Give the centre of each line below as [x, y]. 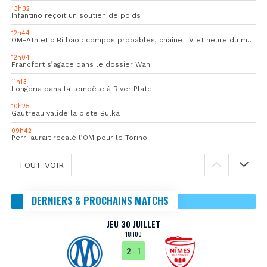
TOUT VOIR [41, 165]
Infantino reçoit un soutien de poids [76, 16]
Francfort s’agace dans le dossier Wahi [82, 65]
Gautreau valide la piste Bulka [66, 114]
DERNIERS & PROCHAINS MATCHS [100, 201]
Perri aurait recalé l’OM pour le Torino [79, 138]
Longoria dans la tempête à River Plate [82, 89]
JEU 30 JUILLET [133, 224]
